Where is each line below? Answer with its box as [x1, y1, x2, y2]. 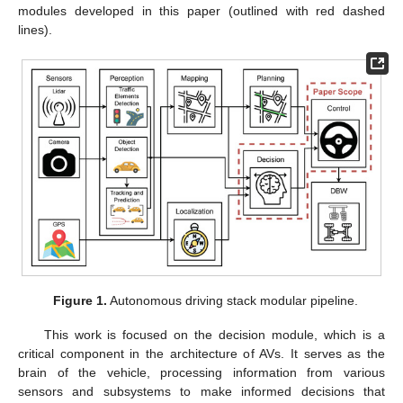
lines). [18, 22, 52, 37]
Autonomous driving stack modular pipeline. [106, 293, 358, 309]
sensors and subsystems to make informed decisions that [18, 384, 385, 399]
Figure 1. [52, 293, 107, 309]
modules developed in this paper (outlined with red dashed [18, 3, 385, 18]
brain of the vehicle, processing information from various [18, 365, 385, 381]
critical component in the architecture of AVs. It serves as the [18, 346, 385, 362]
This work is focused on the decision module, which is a [43, 327, 385, 343]
